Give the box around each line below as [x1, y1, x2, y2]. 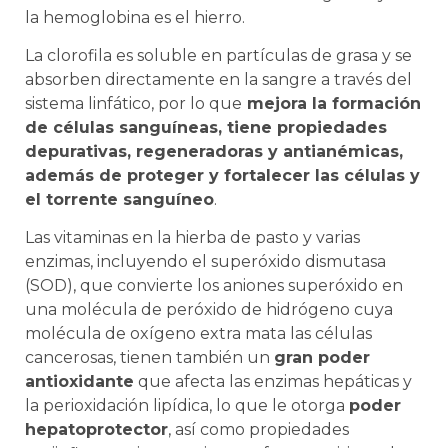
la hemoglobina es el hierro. [25, 7, 245, 27]
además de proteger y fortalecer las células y [25, 165, 420, 185]
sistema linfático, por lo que [25, 93, 242, 113]
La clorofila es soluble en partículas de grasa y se [25, 45, 412, 65]
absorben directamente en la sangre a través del [25, 69, 412, 89]
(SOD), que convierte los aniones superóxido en [25, 276, 403, 296]
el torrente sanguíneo [25, 189, 214, 209]
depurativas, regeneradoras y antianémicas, [25, 141, 403, 161]
